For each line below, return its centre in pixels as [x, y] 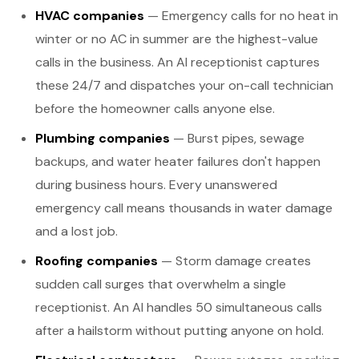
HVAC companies [90, 16]
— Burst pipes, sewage [237, 138]
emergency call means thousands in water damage [184, 208]
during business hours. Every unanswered [156, 185]
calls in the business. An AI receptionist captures [177, 62]
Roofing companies [97, 261]
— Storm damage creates [234, 261]
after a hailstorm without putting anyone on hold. [179, 331]
